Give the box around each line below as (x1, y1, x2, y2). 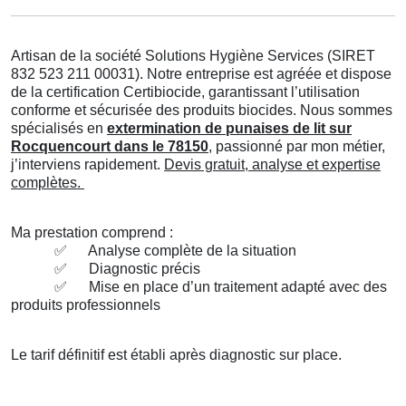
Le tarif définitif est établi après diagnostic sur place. (11, 347, 342, 362)
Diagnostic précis (89, 261, 200, 276)
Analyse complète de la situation (88, 243, 296, 258)
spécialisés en (11, 121, 107, 136)
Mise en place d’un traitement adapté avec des (89, 279, 387, 295)
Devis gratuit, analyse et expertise (164, 157, 381, 172)
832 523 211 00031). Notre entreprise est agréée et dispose (11, 66, 391, 82)
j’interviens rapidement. (11, 157, 164, 172)
